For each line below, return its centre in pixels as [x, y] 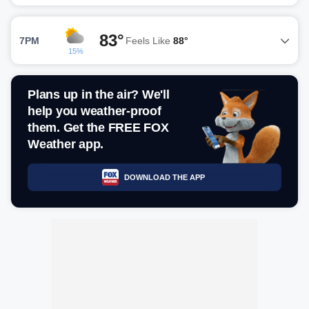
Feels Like [149, 40]
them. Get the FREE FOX [98, 128]
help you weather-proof [94, 111]
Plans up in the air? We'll [99, 94]
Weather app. [66, 144]
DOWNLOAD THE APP [164, 177]
